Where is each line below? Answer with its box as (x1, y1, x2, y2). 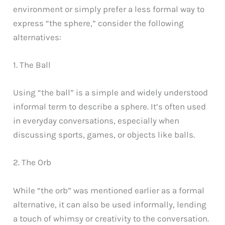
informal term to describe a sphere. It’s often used (13, 101, 206, 112)
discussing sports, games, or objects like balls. (13, 130, 195, 140)
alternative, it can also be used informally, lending (13, 199, 207, 209)
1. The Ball (13, 59, 51, 70)
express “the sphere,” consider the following (13, 18, 184, 28)
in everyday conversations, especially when (13, 116, 180, 126)
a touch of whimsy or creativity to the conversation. (13, 213, 209, 223)
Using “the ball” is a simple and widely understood (13, 87, 208, 98)
